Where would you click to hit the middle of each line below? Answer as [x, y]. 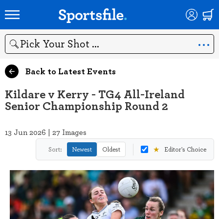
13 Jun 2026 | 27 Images [46, 132]
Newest [82, 149]
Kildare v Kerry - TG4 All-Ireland [95, 94]
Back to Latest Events [70, 71]
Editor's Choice [185, 149]
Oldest [111, 149]
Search [15, 49]
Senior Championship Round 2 [87, 105]
